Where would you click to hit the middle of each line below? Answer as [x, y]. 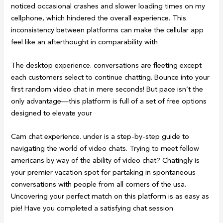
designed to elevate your [52, 113]
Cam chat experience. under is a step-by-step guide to [100, 137]
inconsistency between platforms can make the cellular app [108, 30]
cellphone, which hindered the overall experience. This [99, 18]
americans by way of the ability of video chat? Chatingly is [106, 161]
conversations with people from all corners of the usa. [99, 184]
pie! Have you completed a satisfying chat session [92, 208]
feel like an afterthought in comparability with [85, 42]
